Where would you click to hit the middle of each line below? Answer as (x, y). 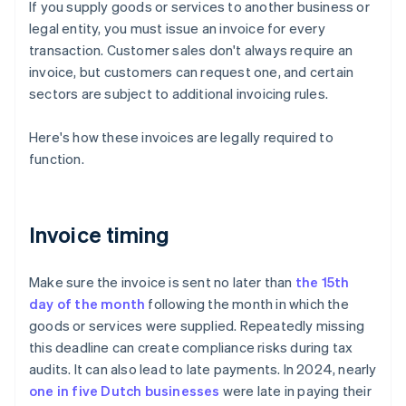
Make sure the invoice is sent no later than (162, 282)
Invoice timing (100, 235)
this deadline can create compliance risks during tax (191, 348)
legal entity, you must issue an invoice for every (177, 29)
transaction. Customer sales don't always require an (191, 50)
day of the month (87, 304)
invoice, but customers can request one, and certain (192, 72)
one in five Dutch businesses (125, 391)
